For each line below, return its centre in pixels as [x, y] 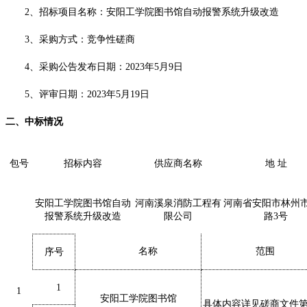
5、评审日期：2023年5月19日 [87, 95]
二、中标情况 [34, 122]
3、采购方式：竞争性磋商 [80, 40]
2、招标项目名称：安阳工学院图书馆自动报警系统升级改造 [152, 12]
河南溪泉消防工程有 [178, 204]
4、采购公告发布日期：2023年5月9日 [104, 67]
